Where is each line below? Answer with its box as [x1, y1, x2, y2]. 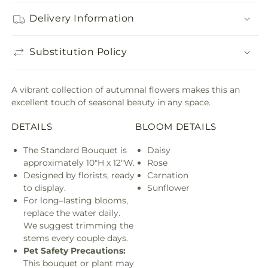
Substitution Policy [29, 46, 127, 58]
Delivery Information [29, 13, 135, 25]
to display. [23, 182, 66, 193]
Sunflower [147, 182, 190, 193]
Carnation [147, 169, 188, 181]
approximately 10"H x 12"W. [23, 157, 135, 168]
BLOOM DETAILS [135, 120, 217, 132]
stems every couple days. [23, 232, 128, 243]
